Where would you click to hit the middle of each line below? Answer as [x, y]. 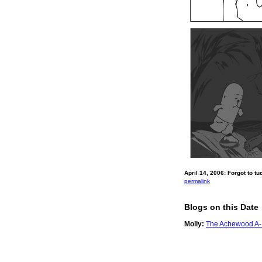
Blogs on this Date [221, 207]
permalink [197, 181]
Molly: [194, 224]
